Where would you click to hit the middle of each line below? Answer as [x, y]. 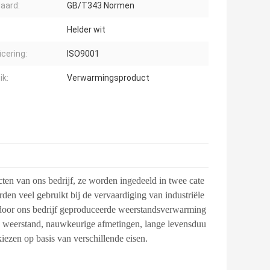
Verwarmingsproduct [108, 78]
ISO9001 [83, 54]
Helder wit [86, 30]
